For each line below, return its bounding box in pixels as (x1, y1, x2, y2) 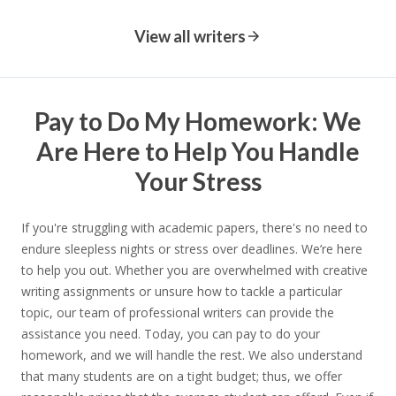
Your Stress (134, 166, 262, 197)
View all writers (134, 27, 246, 47)
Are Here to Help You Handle (36, 136, 360, 167)
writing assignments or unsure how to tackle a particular (21, 283, 342, 301)
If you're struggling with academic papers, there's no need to (21, 219, 368, 237)
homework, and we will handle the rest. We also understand (21, 346, 362, 364)
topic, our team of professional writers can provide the (21, 304, 334, 322)
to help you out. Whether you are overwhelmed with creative (21, 262, 368, 279)
